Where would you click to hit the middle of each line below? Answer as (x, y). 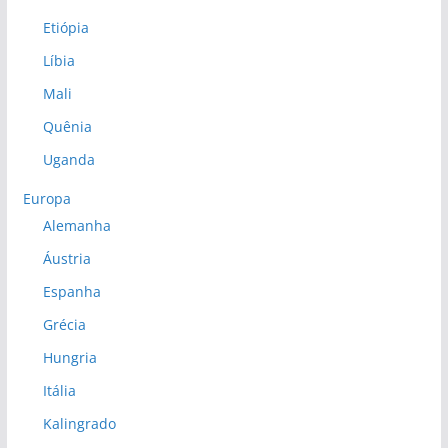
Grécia (64, 325)
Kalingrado (79, 424)
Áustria (66, 259)
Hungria (69, 358)
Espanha (71, 292)
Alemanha (76, 226)
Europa (46, 199)
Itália (59, 391)
